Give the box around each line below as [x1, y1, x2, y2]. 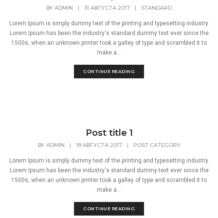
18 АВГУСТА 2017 [75, 142, 122, 149]
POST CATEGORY [133, 142, 181, 149]
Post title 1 [85, 127, 133, 138]
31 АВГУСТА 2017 [84, 4, 130, 12]
